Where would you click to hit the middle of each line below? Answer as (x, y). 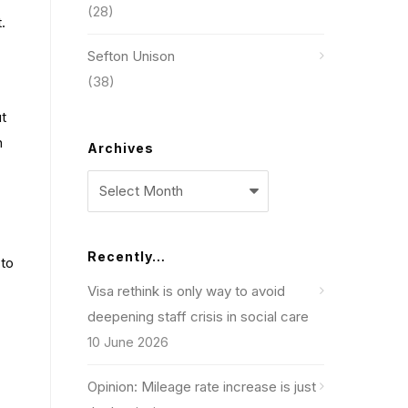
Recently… (127, 256)
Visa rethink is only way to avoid (186, 291)
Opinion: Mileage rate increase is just (202, 387)
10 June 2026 (128, 342)
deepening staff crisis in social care (198, 316)
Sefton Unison (131, 56)
